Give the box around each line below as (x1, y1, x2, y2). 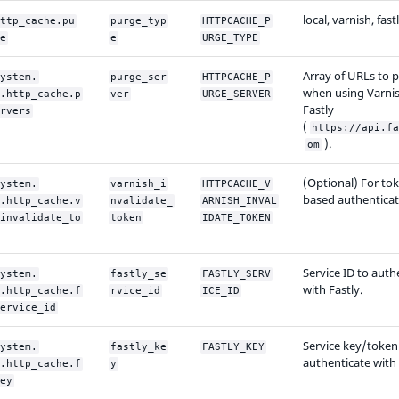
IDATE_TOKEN (202, 211, 271, 224)
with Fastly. (303, 281, 362, 297)
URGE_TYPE (202, 31, 258, 44)
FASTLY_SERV (202, 267, 271, 280)
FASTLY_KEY (202, 340, 265, 353)
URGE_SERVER (202, 87, 271, 100)
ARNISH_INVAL (202, 194, 277, 207)
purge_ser (110, 70, 167, 83)
